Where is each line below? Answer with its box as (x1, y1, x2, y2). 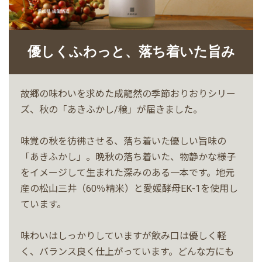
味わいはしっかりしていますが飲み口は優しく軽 (20, 230, 226, 242)
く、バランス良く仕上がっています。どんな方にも (20, 246, 234, 257)
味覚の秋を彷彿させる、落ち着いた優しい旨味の (20, 135, 226, 147)
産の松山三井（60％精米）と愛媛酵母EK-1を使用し (20, 182, 238, 194)
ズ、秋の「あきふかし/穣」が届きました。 (20, 104, 202, 115)
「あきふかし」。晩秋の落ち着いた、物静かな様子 (20, 151, 236, 163)
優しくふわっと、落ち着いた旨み (27, 44, 235, 59)
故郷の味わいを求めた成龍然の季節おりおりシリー (20, 88, 236, 99)
